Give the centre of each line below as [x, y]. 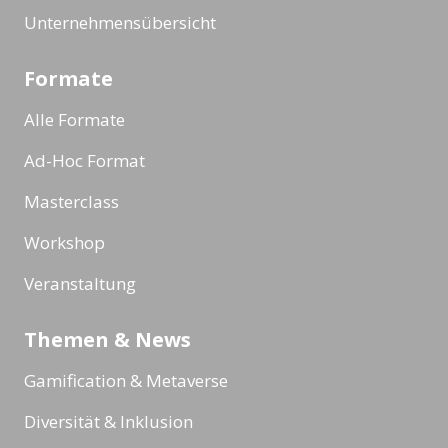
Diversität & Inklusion [108, 421]
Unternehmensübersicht [120, 22]
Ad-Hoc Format [84, 160]
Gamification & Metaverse [126, 380]
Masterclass [71, 201]
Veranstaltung [80, 283]
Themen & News [107, 339]
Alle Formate [74, 119]
